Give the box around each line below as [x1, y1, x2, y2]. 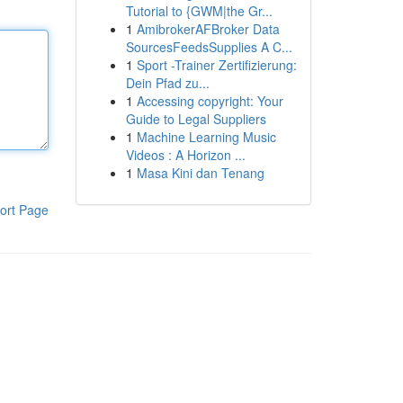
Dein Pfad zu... [125, 74, 210, 92]
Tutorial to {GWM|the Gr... [125, 2, 273, 20]
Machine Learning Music [136, 128, 276, 146]
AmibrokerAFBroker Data [136, 20, 280, 38]
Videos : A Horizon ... [125, 146, 246, 164]
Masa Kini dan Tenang [136, 164, 264, 182]
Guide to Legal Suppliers [125, 110, 266, 128]
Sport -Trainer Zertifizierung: [136, 56, 297, 74]
